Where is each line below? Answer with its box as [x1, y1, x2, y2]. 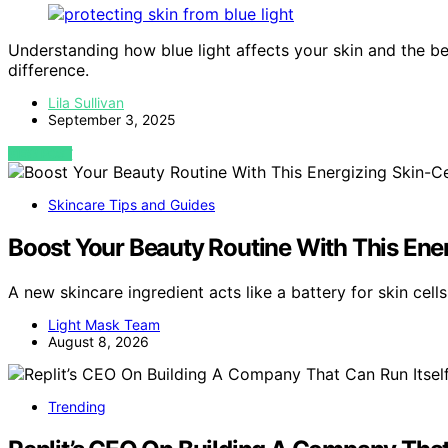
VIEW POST [8, 146, 73, 161]
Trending [48, 397, 106, 415]
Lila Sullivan [48, 94, 124, 111]
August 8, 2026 [48, 332, 149, 350]
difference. [8, 60, 89, 80]
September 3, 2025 [48, 111, 176, 128]
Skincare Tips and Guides [48, 196, 215, 213]
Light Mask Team [48, 315, 160, 333]
